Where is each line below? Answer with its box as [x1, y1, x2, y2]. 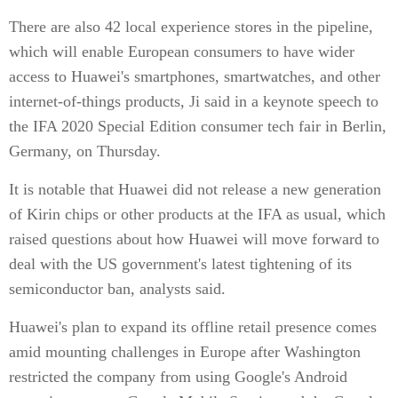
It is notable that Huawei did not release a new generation [9, 180, 381, 198]
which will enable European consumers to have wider [9, 43, 354, 60]
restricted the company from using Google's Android [9, 368, 347, 386]
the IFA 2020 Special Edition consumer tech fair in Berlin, [9, 117, 386, 135]
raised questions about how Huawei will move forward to [9, 230, 379, 248]
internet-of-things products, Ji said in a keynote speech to [9, 92, 378, 110]
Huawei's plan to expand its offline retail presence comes [9, 318, 377, 336]
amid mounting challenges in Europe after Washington [9, 343, 361, 361]
